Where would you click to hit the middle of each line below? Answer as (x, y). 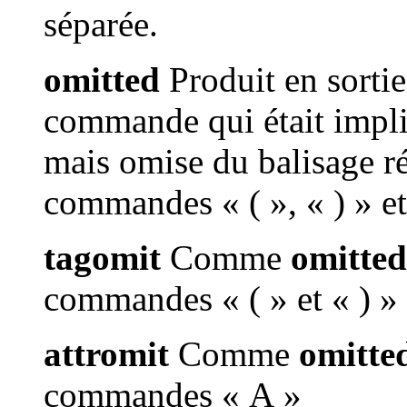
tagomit (102, 258)
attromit (106, 354)
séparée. (101, 25)
